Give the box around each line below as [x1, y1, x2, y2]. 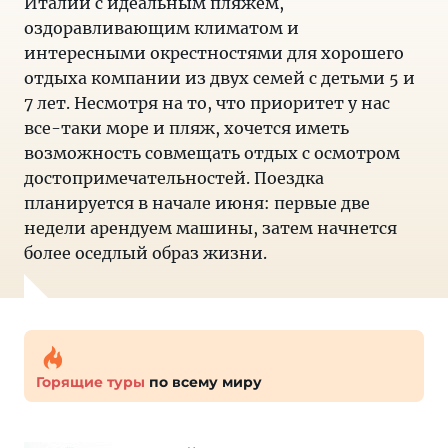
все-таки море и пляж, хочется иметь [24, 118, 349, 138]
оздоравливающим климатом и [24, 18, 299, 38]
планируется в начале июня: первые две [24, 193, 370, 213]
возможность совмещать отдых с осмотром [24, 143, 400, 163]
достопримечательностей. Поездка [24, 168, 324, 188]
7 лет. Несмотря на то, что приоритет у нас [24, 93, 390, 113]
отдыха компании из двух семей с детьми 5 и [24, 68, 415, 88]
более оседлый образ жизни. [24, 243, 267, 263]
